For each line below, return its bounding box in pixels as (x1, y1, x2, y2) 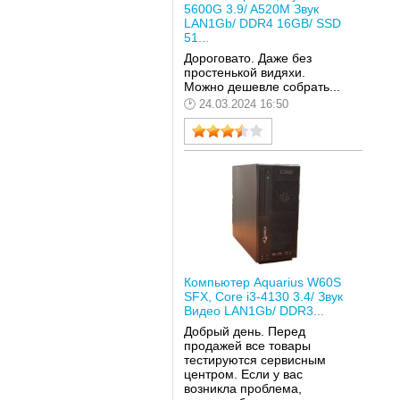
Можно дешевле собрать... (183, 79, 340, 95)
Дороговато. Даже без (183, 51, 312, 66)
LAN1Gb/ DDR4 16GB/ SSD (183, 15, 341, 30)
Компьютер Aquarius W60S (183, 274, 341, 289)
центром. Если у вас (183, 367, 303, 382)
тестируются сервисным (183, 353, 326, 368)
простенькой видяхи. (183, 65, 305, 80)
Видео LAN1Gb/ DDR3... (183, 303, 324, 318)
